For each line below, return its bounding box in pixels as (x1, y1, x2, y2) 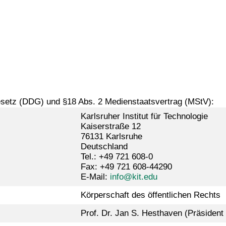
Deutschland (80, 142, 128, 152)
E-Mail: (80, 172, 110, 182)
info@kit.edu (109, 172, 157, 182)
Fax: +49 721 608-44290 (80, 162, 172, 172)
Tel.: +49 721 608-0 (80, 152, 153, 162)
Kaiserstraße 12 (80, 122, 141, 132)
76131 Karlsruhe (80, 132, 142, 142)
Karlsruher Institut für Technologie (80, 111, 208, 122)
